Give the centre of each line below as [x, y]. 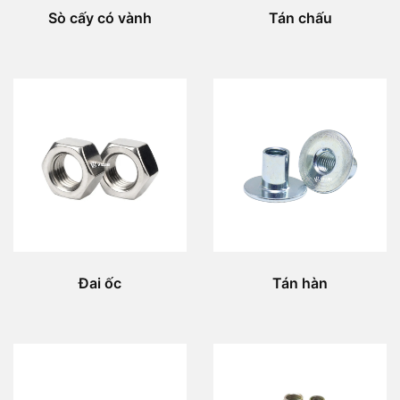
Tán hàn [300, 283]
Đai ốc [100, 283]
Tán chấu [300, 17]
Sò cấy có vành [100, 17]
